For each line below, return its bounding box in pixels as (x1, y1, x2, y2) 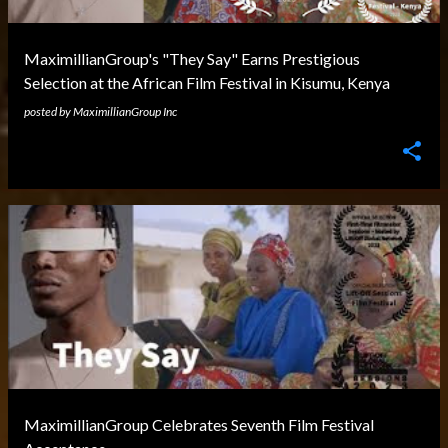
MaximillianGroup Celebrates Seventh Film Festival (24, 415, 374, 434)
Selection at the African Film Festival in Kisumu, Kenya (24, 73, 390, 92)
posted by (24, 104, 73, 119)
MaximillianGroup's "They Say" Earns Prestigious (24, 49, 360, 68)
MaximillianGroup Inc (73, 104, 177, 119)
